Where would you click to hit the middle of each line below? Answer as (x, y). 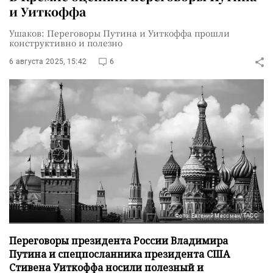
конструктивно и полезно (66, 43)
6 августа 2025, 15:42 (48, 62)
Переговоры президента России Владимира (119, 240)
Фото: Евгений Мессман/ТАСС (216, 215)
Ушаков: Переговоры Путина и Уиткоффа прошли (119, 33)
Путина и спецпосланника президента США (119, 254)
